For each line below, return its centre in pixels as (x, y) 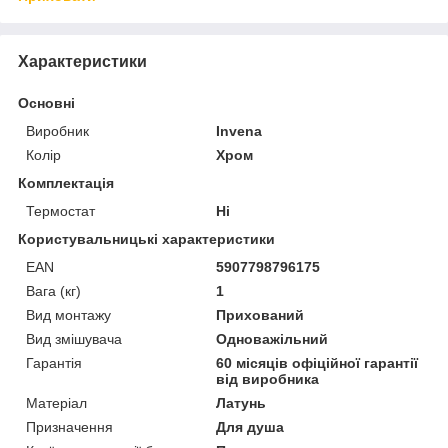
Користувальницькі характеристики (146, 238)
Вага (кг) (53, 290)
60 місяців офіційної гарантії (317, 362)
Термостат (60, 210)
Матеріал (56, 402)
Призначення (69, 426)
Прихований (260, 314)
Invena (239, 130)
